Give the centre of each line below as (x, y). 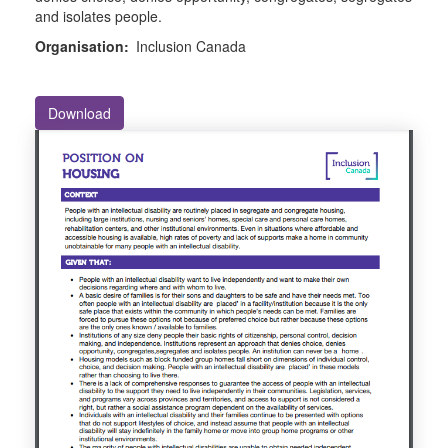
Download (79, 113)
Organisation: (82, 46)
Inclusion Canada (191, 46)
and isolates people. (98, 16)
